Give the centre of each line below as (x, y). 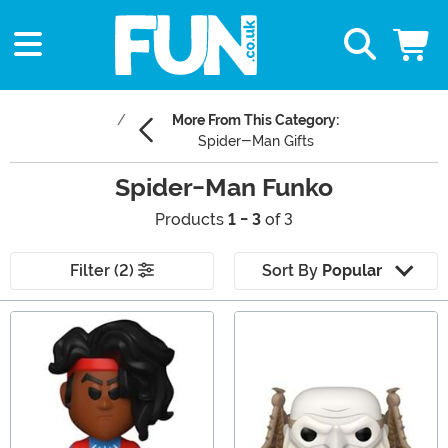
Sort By (291, 271)
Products (191, 220)
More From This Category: (255, 120)
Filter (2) (104, 271)
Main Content (59, 322)
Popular (351, 271)
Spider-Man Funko (224, 188)
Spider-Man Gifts (255, 141)
